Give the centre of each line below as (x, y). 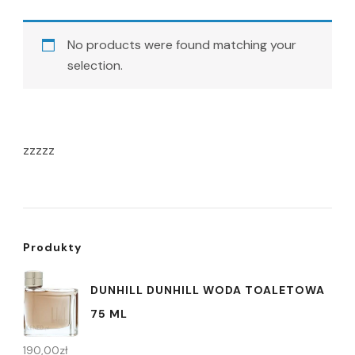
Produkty (52, 247)
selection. (95, 65)
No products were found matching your (182, 45)
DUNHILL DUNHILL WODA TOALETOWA (208, 290)
